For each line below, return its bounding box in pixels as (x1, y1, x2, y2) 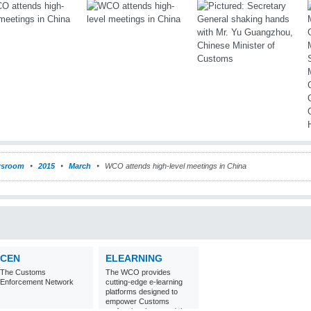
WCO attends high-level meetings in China (103, 162, 246, 170)
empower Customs (106, 297, 169, 305)
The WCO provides (106, 268, 171, 276)
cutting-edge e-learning (106, 278, 183, 286)
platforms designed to (106, 287, 178, 296)
